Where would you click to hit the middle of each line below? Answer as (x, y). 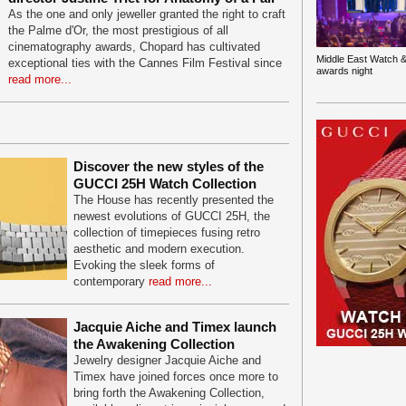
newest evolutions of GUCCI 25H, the (172, 216)
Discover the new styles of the (169, 166)
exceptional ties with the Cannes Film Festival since (145, 63)
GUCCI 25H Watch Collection (165, 184)
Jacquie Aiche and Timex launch (175, 327)
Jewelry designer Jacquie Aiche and (167, 360)
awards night (344, 71)
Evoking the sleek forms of (144, 265)
